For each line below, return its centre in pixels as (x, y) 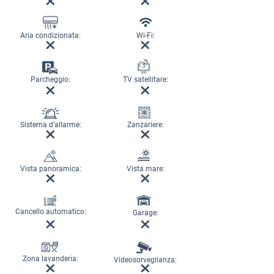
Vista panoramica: (50, 169)
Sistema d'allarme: (50, 125)
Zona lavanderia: (50, 259)
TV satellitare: (145, 80)
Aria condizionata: (50, 35)
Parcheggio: (50, 80)
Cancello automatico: (50, 212)
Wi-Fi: (145, 35)
